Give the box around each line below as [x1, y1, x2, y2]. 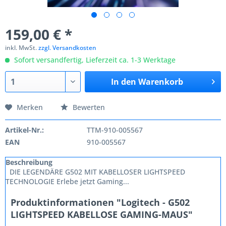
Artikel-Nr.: [5, 125, 44, 135]
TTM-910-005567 [86, 125, 143, 135]
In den [110, 76, 136, 87]
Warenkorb [138, 76, 183, 87]
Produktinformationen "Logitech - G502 [11, 196, 190, 208]
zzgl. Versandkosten [38, 43, 96, 52]
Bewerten [71, 102, 105, 112]
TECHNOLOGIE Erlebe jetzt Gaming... [6, 177, 129, 186]
